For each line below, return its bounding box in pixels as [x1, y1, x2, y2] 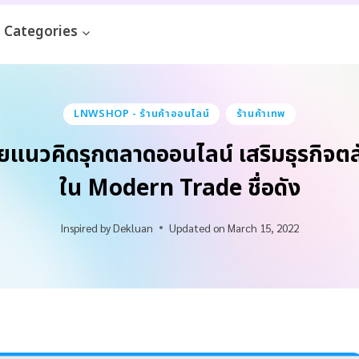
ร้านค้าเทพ [236, 105, 286, 122]
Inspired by [59, 220, 111, 235]
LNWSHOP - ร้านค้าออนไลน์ [73, 105, 210, 122]
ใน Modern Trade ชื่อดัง [58, 171, 301, 207]
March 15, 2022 [228, 220, 300, 235]
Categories [3, 22, 78, 42]
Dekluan [113, 220, 153, 235]
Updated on [169, 220, 225, 235]
